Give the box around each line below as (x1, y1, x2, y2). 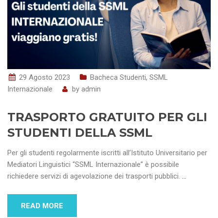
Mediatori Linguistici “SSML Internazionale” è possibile (7, 160, 179, 169)
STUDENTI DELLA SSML (7, 125, 152, 140)
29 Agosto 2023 (19, 73, 70, 82)
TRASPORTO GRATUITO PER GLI (7, 109, 207, 124)
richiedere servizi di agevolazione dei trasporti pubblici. (7, 171, 182, 181)
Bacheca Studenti (90, 73, 146, 82)
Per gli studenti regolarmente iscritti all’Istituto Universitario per (7, 148, 207, 157)
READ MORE (21, 201, 63, 210)
